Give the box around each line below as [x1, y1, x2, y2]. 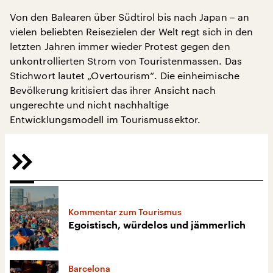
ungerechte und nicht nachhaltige [10, 99, 169, 110]
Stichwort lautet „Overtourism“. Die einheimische [10, 69, 239, 81]
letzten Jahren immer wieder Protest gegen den [10, 40, 230, 52]
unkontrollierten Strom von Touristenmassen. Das [10, 55, 242, 66]
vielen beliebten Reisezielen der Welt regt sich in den [10, 26, 253, 37]
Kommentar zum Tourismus [68, 207, 182, 218]
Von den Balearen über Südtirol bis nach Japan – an [10, 11, 249, 23]
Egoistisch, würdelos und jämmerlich [68, 221, 246, 231]
